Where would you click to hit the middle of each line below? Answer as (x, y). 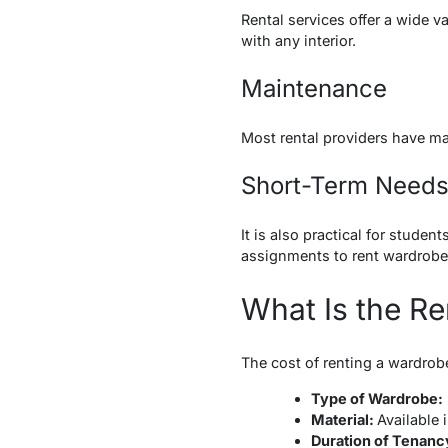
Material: (343, 419)
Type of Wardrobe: (376, 398)
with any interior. (298, 40)
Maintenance (313, 88)
